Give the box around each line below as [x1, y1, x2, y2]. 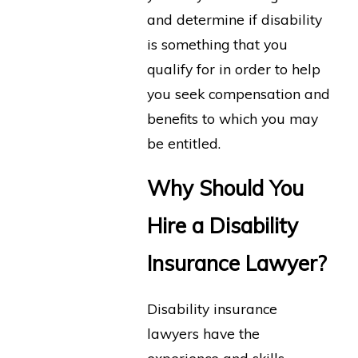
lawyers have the [146, 324, 260, 342]
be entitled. [146, 133, 221, 152]
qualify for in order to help [146, 59, 320, 78]
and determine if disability [146, 10, 322, 28]
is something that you [146, 34, 288, 53]
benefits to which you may [146, 109, 318, 127]
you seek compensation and [146, 84, 330, 102]
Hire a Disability [146, 213, 298, 240]
